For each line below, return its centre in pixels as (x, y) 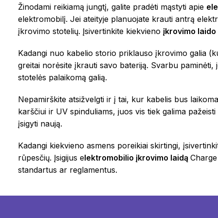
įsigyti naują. (40, 124)
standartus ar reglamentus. (68, 170)
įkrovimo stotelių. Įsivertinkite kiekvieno (91, 31)
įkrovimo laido (190, 31)
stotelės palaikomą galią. (63, 78)
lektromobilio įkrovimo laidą (137, 158)
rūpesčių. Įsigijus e (51, 158)
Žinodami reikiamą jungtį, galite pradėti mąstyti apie (112, 7)
